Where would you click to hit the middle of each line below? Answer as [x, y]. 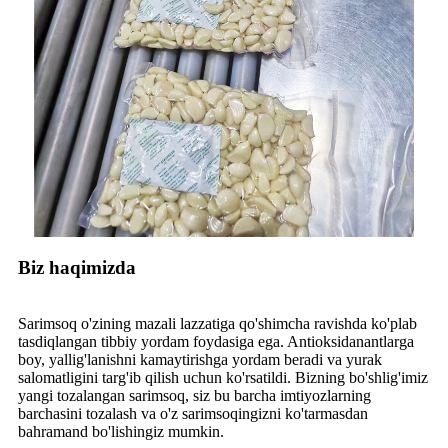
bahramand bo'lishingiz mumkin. [121, 431]
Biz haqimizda [77, 267]
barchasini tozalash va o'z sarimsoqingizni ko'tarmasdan [193, 413]
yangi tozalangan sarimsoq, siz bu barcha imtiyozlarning [194, 395]
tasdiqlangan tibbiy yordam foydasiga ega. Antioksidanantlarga [216, 341]
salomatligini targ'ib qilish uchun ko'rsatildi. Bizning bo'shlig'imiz [223, 377]
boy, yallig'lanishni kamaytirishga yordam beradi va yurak [200, 359]
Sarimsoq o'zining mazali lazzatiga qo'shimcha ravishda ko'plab [217, 323]
